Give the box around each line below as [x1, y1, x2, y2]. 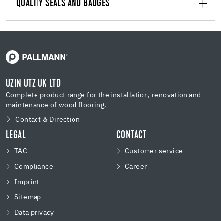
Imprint [14, 178, 39, 185]
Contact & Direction [15, 116, 80, 123]
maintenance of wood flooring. [6, 101, 107, 109]
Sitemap [14, 193, 41, 201]
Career [125, 163, 147, 170]
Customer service [125, 147, 183, 155]
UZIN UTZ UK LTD [6, 78, 61, 90]
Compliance [14, 163, 53, 170]
